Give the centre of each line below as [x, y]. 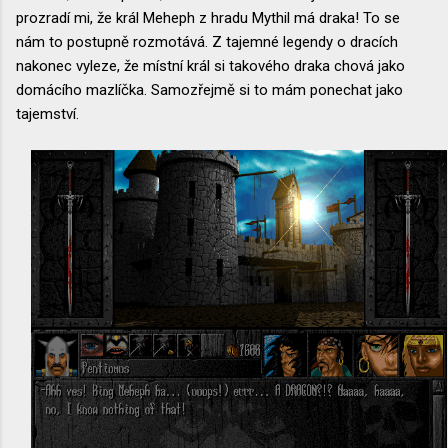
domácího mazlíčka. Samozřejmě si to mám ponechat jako [209, 89]
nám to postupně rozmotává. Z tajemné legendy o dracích [207, 41]
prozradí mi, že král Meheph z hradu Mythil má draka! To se [208, 17]
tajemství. [47, 113]
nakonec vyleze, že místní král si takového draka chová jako [210, 65]
